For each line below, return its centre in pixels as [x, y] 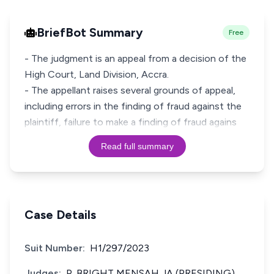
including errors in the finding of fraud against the [133, 106]
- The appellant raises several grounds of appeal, [130, 90]
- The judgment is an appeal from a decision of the [135, 58]
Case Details [60, 215]
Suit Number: [55, 248]
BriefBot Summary [90, 32]
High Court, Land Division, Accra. [97, 74]
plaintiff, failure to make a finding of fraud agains [131, 122]
